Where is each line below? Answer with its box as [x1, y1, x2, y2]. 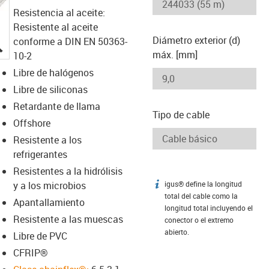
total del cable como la [165, 191, 238, 201]
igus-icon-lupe [2, 37, 62, 50]
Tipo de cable [153, 107, 210, 121]
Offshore [13, 116, 50, 130]
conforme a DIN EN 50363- [13, 34, 127, 48]
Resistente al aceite [13, 20, 98, 34]
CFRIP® [13, 246, 48, 259]
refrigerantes [13, 147, 67, 161]
